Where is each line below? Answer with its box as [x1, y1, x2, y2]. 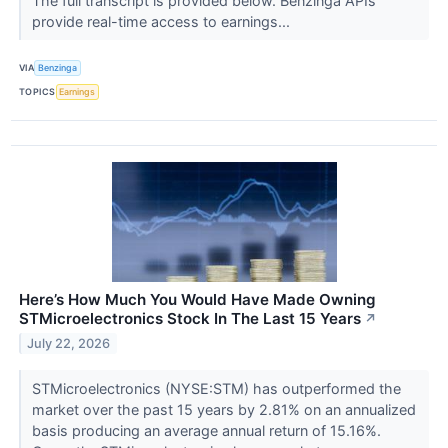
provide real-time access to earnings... [31, 12, 294, 30]
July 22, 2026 [27, 335, 111, 351]
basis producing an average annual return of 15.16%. [31, 421, 381, 439]
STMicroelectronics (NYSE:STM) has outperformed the [31, 379, 401, 397]
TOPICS [19, 86, 56, 98]
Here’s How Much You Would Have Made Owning [19, 289, 376, 309]
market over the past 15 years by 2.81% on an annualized [31, 400, 416, 418]
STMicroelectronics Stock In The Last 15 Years [19, 308, 361, 328]
